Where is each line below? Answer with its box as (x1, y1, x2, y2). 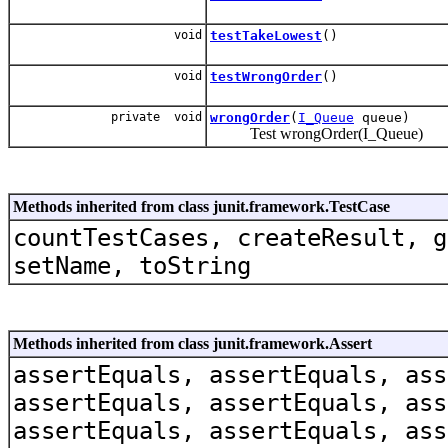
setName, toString (13, 251, 251, 280)
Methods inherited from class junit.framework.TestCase (13, 197, 390, 215)
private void (111, 109, 202, 124)
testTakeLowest (210, 27, 322, 43)
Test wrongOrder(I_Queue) (210, 124, 423, 142)
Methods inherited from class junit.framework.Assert (13, 334, 372, 352)
